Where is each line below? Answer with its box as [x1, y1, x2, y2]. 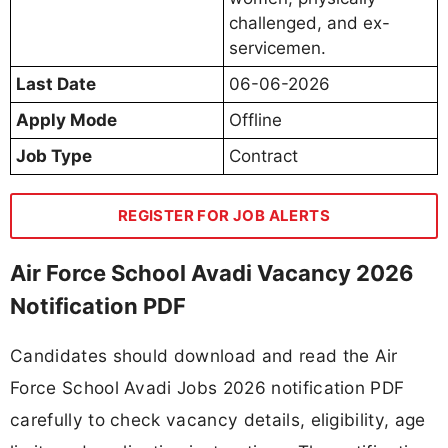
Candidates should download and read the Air [10, 344, 398, 366]
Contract [229, 145, 298, 166]
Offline [229, 109, 282, 130]
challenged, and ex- [229, 12, 390, 33]
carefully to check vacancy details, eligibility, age [10, 408, 426, 430]
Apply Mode [16, 109, 117, 130]
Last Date [16, 73, 96, 94]
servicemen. [229, 37, 326, 58]
